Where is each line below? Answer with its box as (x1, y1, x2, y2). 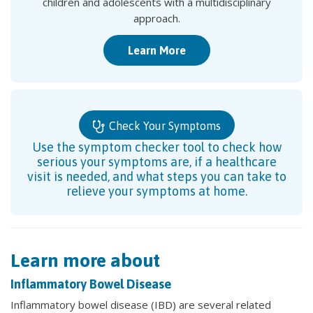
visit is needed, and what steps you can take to (27, 168, 286, 184)
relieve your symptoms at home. (66, 183, 247, 198)
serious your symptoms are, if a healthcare (36, 154, 277, 169)
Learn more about (10, 249, 160, 271)
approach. (133, 11, 180, 25)
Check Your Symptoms (105, 119, 221, 132)
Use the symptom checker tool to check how (31, 139, 282, 154)
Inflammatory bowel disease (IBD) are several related (10, 297, 271, 312)
